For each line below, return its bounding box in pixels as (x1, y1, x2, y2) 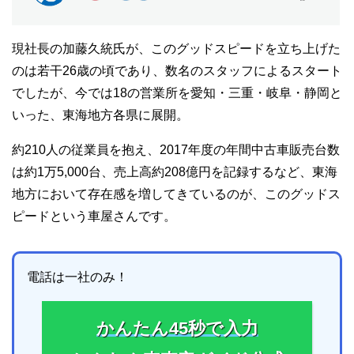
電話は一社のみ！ (27, 269, 128, 284)
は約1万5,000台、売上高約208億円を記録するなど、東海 (12, 164, 337, 179)
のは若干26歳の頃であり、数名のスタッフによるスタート (12, 63, 342, 77)
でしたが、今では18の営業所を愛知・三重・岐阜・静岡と (12, 85, 342, 100)
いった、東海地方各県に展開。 (12, 107, 189, 122)
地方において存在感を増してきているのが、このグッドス (12, 186, 341, 201)
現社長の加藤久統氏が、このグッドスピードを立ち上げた (12, 41, 341, 55)
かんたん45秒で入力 (96, 318, 258, 338)
